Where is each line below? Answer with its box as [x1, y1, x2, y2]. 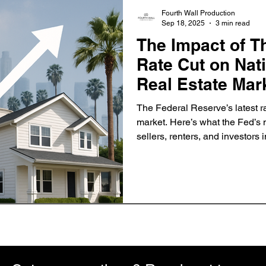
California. [137, 145, 180, 156]
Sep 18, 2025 [161, 18, 205, 27]
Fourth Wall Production [161, 9, 235, 17]
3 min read [216, 18, 250, 27]
